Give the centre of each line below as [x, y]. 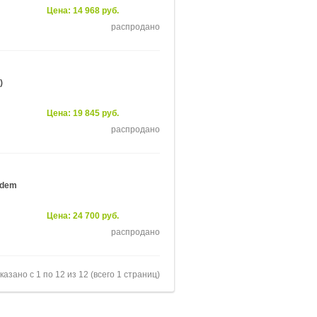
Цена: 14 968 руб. [83, 11]
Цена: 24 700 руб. [83, 216]
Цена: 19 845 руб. [83, 113]
